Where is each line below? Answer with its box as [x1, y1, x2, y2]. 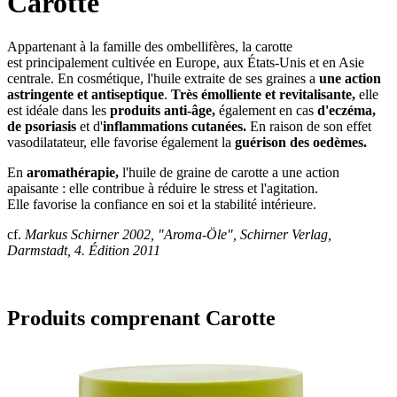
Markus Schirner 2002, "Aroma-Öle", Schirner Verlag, [25, 226, 331, 242]
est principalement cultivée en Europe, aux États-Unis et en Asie [7, 54, 364, 70]
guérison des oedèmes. [235, 134, 367, 150]
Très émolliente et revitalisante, [171, 86, 355, 102]
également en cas [215, 102, 317, 118]
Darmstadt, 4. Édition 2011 [7, 242, 160, 258]
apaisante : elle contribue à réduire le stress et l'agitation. [7, 180, 318, 196]
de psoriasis [7, 118, 76, 134]
